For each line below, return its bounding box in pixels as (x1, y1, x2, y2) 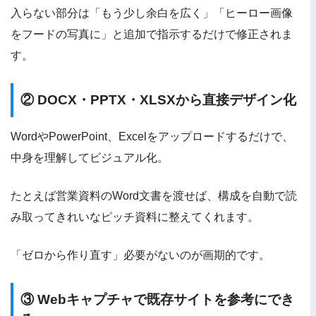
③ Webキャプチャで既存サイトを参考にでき (20, 292, 294, 308)
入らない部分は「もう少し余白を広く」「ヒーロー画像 (11, 6, 293, 19)
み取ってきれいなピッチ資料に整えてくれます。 (11, 211, 259, 224)
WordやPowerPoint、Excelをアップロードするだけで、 (11, 130, 293, 143)
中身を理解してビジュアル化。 (11, 152, 169, 164)
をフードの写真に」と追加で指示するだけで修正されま (11, 28, 293, 40)
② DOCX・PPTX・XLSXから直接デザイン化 (20, 92, 296, 107)
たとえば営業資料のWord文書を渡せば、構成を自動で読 (11, 190, 297, 202)
